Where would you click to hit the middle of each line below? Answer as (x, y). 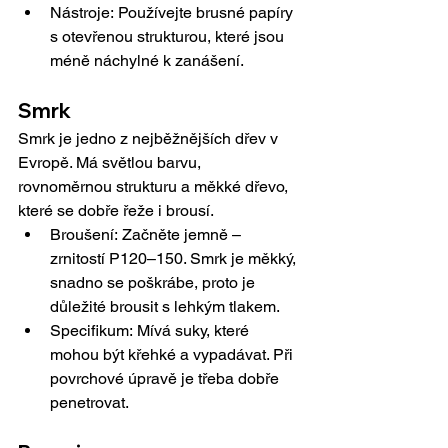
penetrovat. (89, 403)
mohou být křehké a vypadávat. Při (173, 355)
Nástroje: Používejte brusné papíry (173, 13)
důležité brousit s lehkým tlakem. (165, 307)
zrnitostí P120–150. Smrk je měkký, (175, 259)
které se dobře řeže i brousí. (116, 211)
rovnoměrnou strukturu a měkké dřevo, (155, 187)
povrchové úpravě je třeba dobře (166, 379)
